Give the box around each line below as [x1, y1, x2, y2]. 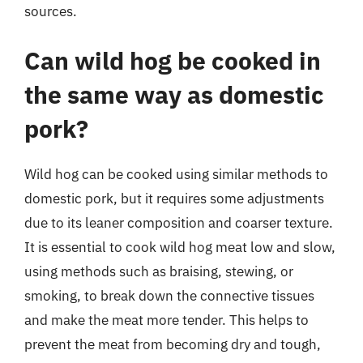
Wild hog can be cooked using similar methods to [24, 165, 328, 183]
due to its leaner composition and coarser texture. [24, 214, 333, 232]
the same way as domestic [24, 79, 324, 110]
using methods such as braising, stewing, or [24, 263, 293, 280]
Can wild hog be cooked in [24, 45, 321, 76]
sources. [24, 2, 77, 20]
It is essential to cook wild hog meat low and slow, [24, 238, 335, 256]
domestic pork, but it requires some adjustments [24, 190, 324, 207]
